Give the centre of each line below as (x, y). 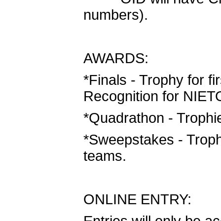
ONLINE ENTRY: (137, 199)
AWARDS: (116, 58)
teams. (107, 156)
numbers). (116, 15)
